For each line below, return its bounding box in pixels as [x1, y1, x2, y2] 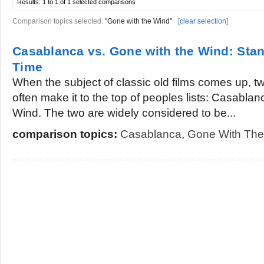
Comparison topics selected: [12, 17, 105, 25]
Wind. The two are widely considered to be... [12, 107, 236, 119]
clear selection [180, 17, 226, 25]
